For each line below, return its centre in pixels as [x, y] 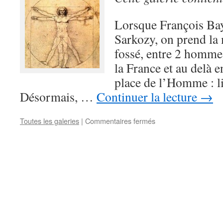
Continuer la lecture [148, 97]
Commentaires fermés [120, 121]
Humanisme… [178, 131]
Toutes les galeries [50, 121]
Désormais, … [58, 97]
